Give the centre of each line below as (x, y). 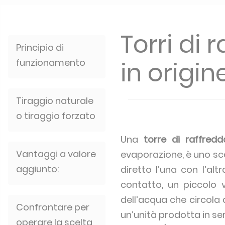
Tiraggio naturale (55, 101)
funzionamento (51, 63)
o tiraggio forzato (56, 116)
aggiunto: (37, 169)
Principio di (40, 47)
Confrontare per (53, 207)
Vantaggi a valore (56, 154)
